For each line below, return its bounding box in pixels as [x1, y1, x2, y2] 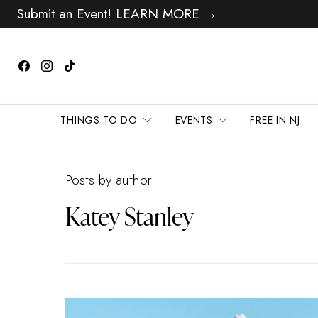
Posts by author [65, 170, 152, 190]
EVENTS [175, 112, 213, 127]
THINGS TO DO [60, 112, 138, 127]
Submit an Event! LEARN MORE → [13, 4, 217, 23]
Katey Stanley [65, 198, 194, 232]
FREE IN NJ [250, 112, 300, 127]
